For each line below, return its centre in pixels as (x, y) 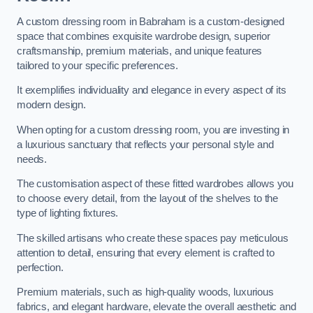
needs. (32, 159)
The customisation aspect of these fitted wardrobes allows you (155, 184)
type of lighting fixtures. (68, 213)
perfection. (40, 267)
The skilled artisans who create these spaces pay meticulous (153, 238)
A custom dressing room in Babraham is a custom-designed (151, 21)
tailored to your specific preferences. (97, 65)
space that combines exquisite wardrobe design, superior (144, 36)
